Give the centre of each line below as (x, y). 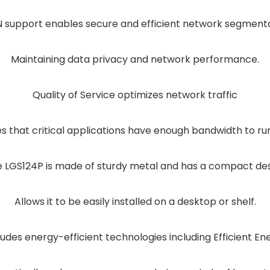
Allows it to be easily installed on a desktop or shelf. (135, 202)
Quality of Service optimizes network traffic (135, 95)
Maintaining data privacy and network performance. (135, 59)
